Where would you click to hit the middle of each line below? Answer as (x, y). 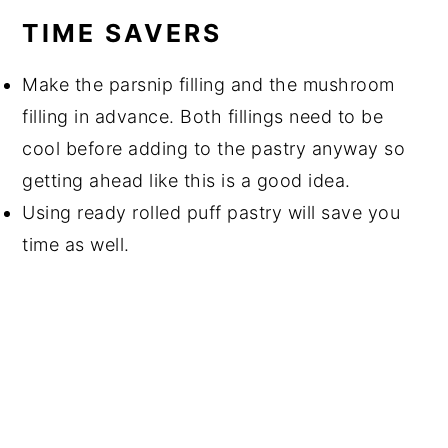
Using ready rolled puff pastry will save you (211, 213)
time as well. (76, 245)
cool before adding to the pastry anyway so (214, 149)
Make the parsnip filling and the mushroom (208, 85)
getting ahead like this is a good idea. (186, 181)
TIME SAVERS (122, 33)
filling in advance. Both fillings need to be (203, 117)
